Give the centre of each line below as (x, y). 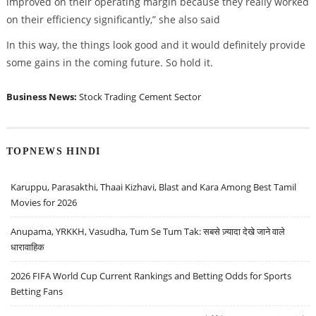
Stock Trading (107, 97)
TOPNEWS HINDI (53, 151)
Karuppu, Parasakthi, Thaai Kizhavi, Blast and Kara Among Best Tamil (154, 187)
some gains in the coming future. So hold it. (109, 63)
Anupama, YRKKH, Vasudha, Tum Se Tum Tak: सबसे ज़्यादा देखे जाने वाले (148, 231)
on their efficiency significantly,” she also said (113, 20)
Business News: (42, 97)
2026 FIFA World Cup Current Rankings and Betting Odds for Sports (151, 275)
